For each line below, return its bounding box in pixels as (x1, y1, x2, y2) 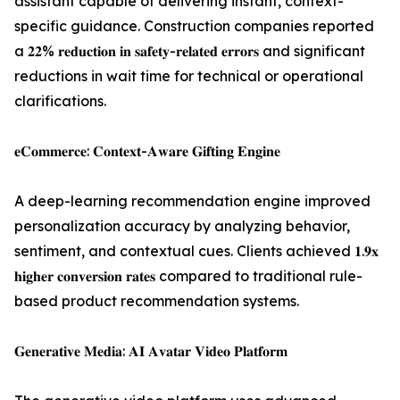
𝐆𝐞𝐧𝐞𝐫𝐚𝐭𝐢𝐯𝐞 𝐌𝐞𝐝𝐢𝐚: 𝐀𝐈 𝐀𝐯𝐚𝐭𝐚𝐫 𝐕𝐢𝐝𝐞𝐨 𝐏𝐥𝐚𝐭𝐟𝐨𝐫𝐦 (14, 342, 287, 360)
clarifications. (14, 92, 106, 110)
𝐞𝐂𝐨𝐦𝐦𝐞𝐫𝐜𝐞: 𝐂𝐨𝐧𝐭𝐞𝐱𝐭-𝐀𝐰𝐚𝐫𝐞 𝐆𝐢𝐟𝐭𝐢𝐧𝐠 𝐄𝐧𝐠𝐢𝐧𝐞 (14, 142, 280, 160)
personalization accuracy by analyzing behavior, (14, 217, 350, 235)
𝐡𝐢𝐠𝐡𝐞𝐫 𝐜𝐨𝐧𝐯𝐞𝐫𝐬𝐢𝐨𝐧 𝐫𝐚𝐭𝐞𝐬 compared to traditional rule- (14, 267, 362, 285)
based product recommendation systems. (14, 292, 299, 310)
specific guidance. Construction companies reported (14, 17, 374, 35)
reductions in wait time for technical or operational (14, 67, 363, 85)
